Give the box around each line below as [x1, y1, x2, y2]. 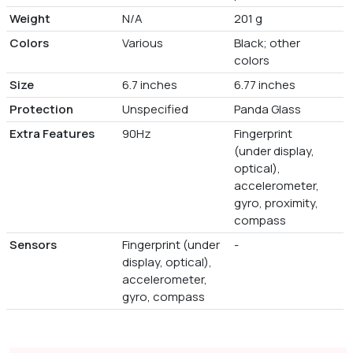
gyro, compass [121, 288, 205, 306]
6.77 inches [234, 76, 296, 94]
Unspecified [121, 101, 188, 118]
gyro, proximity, [234, 195, 319, 212]
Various [121, 35, 163, 52]
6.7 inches [121, 76, 177, 94]
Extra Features [9, 125, 95, 143]
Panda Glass [234, 101, 302, 118]
